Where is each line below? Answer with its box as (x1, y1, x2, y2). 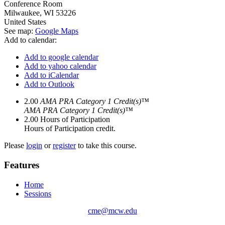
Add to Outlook (24, 80, 74, 89)
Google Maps (35, 27, 78, 36)
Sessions (24, 189, 51, 198)
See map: (4, 27, 35, 36)
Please (4, 141, 26, 150)
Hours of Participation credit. (24, 124, 116, 133)
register (53, 141, 76, 150)
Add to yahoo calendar (24, 62, 96, 71)
